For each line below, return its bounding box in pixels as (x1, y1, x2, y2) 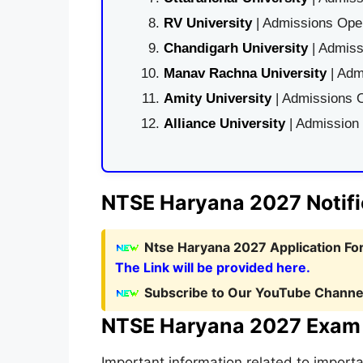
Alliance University (163, 116, 289, 131)
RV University (163, 15, 252, 31)
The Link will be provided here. (114, 258, 310, 275)
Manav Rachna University (163, 66, 327, 81)
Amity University (163, 91, 271, 106)
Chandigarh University (163, 41, 308, 56)
